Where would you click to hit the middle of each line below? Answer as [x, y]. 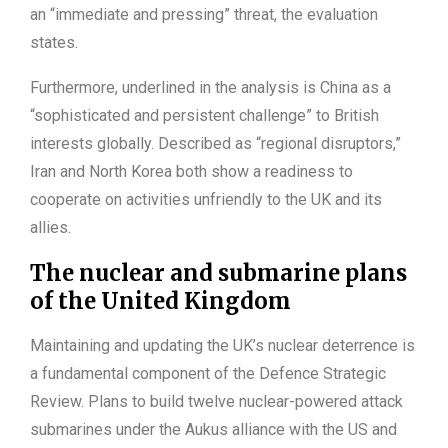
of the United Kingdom [160, 301]
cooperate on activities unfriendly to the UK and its [206, 200]
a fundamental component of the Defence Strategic [208, 374]
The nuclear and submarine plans [218, 273]
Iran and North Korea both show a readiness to [191, 172]
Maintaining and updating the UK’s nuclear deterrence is [222, 346]
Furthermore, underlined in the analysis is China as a [210, 88]
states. [54, 43]
